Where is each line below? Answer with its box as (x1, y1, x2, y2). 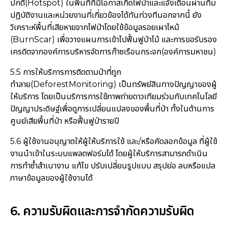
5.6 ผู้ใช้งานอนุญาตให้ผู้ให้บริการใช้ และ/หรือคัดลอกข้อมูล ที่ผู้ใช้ (10, 136, 217, 147)
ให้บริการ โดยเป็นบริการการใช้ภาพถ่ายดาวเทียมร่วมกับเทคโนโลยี (10, 92, 217, 102)
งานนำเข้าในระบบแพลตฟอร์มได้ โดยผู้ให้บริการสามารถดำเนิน (10, 149, 208, 159)
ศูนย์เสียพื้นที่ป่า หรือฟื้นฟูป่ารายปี (10, 116, 119, 126)
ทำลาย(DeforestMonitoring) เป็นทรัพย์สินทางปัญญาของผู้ (10, 79, 217, 90)
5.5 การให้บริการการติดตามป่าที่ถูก (10, 67, 121, 77)
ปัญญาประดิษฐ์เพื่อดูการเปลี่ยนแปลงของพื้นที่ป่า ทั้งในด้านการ (10, 104, 214, 114)
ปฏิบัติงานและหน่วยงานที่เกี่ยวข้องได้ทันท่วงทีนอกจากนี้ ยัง (10, 10, 202, 20)
